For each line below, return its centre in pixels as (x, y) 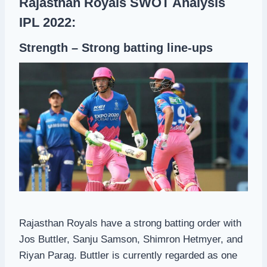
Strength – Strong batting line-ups (116, 47)
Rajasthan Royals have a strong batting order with (130, 223)
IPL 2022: (47, 22)
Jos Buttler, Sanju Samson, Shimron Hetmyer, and (131, 239)
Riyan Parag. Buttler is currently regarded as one (128, 255)
